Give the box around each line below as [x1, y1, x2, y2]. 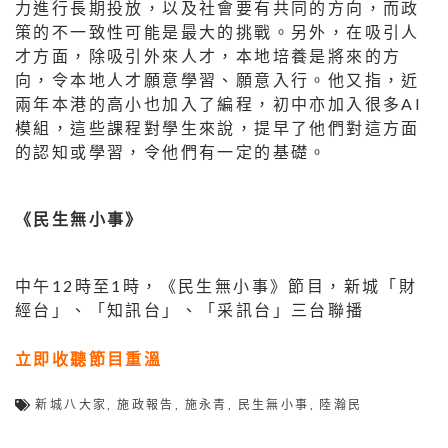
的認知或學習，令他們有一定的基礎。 [15, 141, 328, 161]
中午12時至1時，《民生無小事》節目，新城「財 [15, 275, 418, 295]
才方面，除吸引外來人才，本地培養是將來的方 [15, 45, 402, 65]
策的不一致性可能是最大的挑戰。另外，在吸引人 [15, 21, 420, 41]
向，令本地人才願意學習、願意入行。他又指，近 [15, 69, 420, 89]
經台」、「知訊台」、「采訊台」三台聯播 [15, 299, 365, 319]
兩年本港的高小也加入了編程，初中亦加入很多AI [15, 93, 423, 113]
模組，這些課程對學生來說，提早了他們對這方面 [15, 117, 420, 137]
